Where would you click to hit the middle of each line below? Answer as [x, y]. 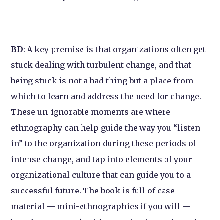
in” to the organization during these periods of [104, 144]
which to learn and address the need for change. [106, 96]
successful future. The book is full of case [93, 191]
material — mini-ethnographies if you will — [101, 206]
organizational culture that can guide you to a [101, 175]
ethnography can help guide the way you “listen [106, 128]
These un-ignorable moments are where [91, 112]
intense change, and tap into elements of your [102, 159]
